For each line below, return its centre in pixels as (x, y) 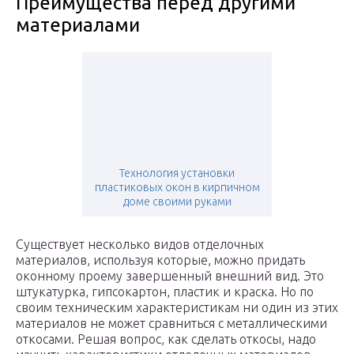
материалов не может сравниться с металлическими (171, 324)
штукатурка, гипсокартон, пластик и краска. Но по (165, 292)
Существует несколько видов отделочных (140, 245)
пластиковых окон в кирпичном (177, 188)
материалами (78, 25)
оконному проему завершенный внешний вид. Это (170, 276)
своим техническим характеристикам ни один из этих (177, 308)
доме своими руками (177, 202)
